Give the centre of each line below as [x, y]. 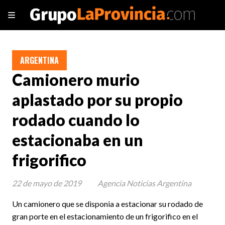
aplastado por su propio [97, 100]
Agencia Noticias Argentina [144, 183]
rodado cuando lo [76, 120]
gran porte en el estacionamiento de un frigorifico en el [105, 216]
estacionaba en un [78, 140]
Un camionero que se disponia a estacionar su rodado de [107, 203]
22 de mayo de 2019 [47, 183]
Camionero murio [76, 80]
